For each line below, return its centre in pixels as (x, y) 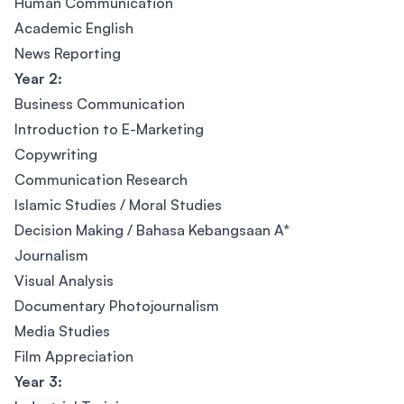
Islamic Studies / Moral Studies (118, 205)
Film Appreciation (74, 356)
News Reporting (68, 53)
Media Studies (62, 331)
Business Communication (100, 104)
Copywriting (56, 154)
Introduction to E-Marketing (109, 129)
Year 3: (38, 381)
